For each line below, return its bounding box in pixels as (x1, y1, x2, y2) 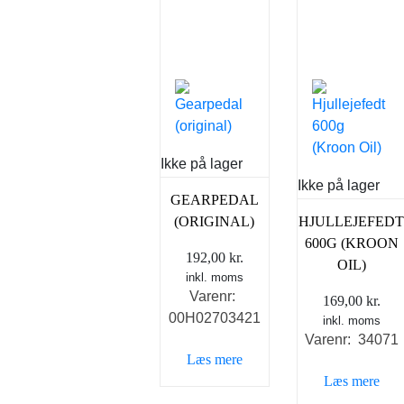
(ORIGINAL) (174, 213, 255, 229)
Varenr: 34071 (304, 331, 399, 347)
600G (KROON (304, 234, 399, 251)
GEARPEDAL (170, 191, 259, 207)
